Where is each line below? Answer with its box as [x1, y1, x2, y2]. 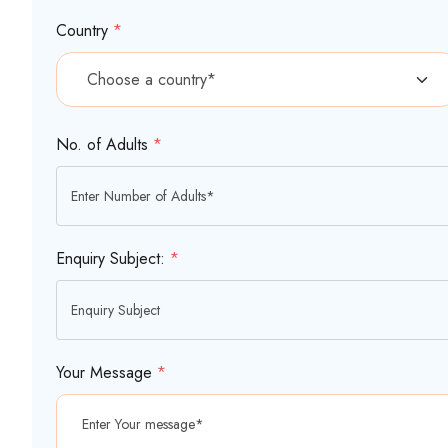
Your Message [56, 361, 157, 385]
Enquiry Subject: [56, 247, 170, 271]
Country [56, 19, 113, 43]
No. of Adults [56, 133, 153, 157]
